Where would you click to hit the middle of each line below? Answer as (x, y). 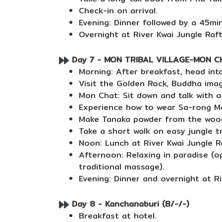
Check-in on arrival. (118, 11)
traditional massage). (122, 167)
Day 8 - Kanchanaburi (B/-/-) (129, 204)
